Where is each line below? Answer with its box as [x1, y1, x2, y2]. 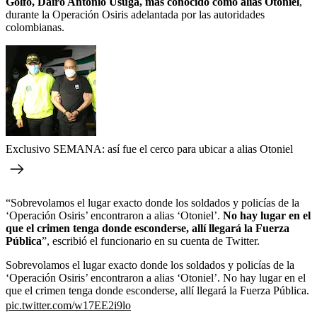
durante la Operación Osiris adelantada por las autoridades [6, 8, 265, 21]
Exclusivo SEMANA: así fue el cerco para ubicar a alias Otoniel [6, 142, 293, 155]
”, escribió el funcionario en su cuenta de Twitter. [42, 234, 260, 247]
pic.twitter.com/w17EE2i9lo [6, 299, 131, 311]
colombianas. [6, 21, 64, 33]
